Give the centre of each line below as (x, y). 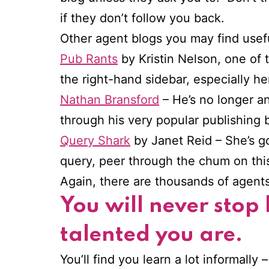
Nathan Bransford (110, 100)
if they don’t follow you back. (142, 18)
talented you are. (151, 235)
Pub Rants (89, 59)
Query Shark (95, 141)
